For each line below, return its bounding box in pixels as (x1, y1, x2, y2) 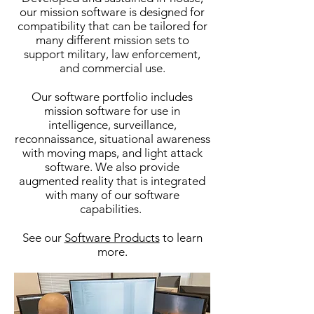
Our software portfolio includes (32, 90, 193, 104)
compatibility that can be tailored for (17, 19, 207, 33)
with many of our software (45, 188, 179, 202)
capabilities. (80, 202, 144, 216)
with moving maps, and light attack (22, 146, 203, 160)
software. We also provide (45, 160, 179, 174)
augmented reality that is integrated (19, 174, 205, 188)
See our (22, 231, 64, 245)
